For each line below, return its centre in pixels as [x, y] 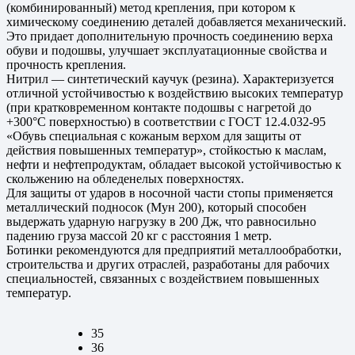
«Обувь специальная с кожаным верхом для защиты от [154, 136]
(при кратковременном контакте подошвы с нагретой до [159, 108]
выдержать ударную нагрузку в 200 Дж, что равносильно [161, 222]
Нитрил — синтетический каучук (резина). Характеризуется [170, 79]
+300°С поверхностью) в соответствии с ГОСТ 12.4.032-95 [166, 122]
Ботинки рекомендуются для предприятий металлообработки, [174, 250]
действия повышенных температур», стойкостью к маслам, [166, 151]
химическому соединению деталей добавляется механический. [176, 22]
